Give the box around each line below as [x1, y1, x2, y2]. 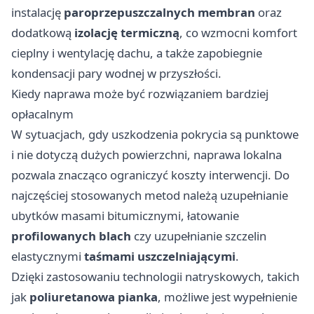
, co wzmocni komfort [179, 24, 297, 41]
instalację [11, 4, 64, 20]
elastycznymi [11, 247, 84, 264]
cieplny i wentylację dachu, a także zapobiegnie [11, 44, 262, 61]
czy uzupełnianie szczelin [131, 227, 266, 244]
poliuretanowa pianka [29, 288, 158, 305]
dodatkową [11, 24, 74, 41]
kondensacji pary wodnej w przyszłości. [11, 64, 221, 81]
